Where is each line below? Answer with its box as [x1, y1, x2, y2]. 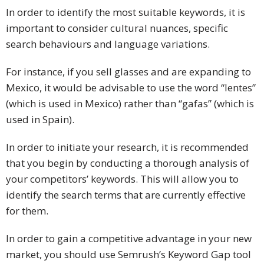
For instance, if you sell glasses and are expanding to [6, 65, 251, 79]
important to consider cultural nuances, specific [6, 21, 228, 35]
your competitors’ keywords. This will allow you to [6, 172, 239, 186]
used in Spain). [6, 113, 74, 127]
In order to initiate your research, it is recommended [6, 140, 249, 154]
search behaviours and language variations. [6, 37, 210, 51]
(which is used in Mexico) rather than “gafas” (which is [6, 97, 254, 111]
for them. [6, 204, 48, 218]
